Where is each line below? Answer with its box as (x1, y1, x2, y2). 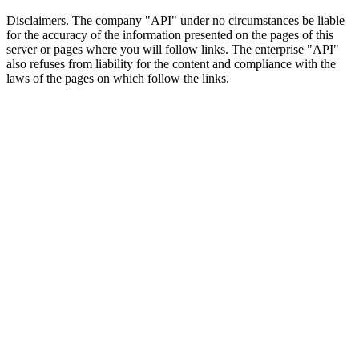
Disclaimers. (6, 13, 69, 27)
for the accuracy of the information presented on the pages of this (6, 27, 333, 42)
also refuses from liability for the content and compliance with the (6, 56, 336, 71)
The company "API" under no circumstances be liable (69, 13, 345, 27)
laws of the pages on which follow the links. (6, 71, 229, 85)
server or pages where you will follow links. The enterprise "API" (6, 42, 339, 56)
